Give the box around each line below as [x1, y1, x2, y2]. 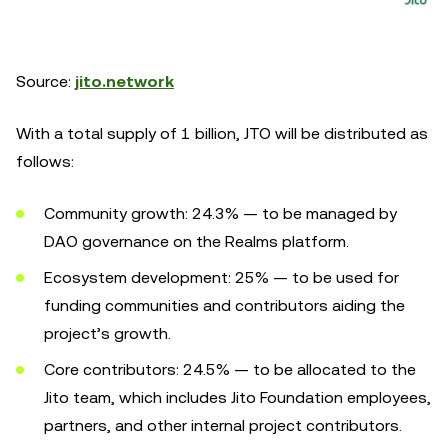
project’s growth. [44, 324, 171, 343]
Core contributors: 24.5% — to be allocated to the [44, 360, 416, 379]
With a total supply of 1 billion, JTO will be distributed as [16, 124, 428, 143]
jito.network [75, 72, 174, 91]
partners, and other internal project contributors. [44, 416, 402, 435]
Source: [16, 72, 75, 91]
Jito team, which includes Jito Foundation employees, [44, 388, 431, 407]
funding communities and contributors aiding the [44, 296, 405, 315]
